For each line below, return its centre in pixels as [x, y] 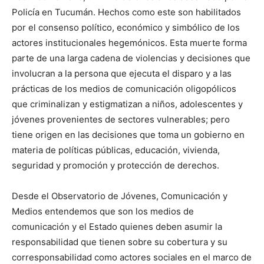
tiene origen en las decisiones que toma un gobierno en [128, 134]
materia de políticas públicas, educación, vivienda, [116, 150]
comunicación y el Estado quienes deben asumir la [117, 226]
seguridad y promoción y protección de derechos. [115, 165]
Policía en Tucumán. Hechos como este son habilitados [126, 12]
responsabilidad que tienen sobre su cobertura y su [120, 242]
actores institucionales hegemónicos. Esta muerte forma [129, 42]
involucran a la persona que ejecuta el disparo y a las [122, 73]
